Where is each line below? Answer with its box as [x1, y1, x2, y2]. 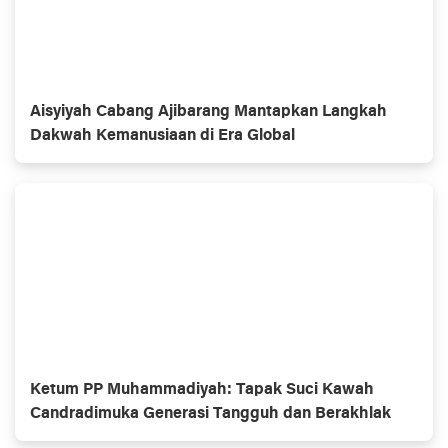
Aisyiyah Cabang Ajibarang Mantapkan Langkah [30, 104, 387, 120]
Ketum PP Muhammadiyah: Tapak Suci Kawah [30, 382, 374, 398]
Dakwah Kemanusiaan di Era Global [30, 128, 295, 144]
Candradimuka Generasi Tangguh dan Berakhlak [30, 406, 391, 422]
